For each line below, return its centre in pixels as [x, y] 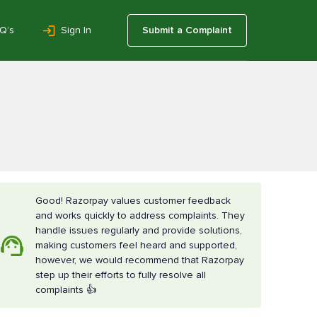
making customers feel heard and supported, [137, 245]
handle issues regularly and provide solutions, [139, 230]
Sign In [76, 30]
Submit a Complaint [187, 30]
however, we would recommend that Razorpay [140, 260]
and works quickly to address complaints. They [140, 215]
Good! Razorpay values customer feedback [133, 201]
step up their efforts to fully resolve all [121, 275]
